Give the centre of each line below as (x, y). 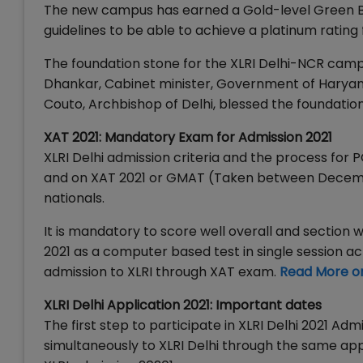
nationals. (74, 198)
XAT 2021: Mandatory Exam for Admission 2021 (188, 137)
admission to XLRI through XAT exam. (162, 272)
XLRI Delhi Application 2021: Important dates (183, 305)
